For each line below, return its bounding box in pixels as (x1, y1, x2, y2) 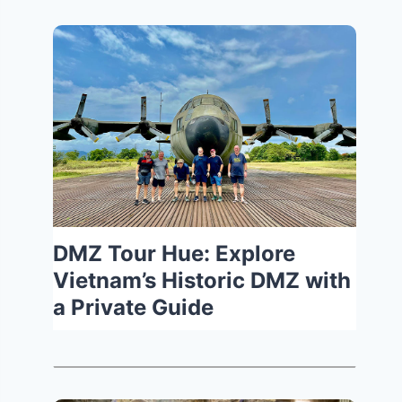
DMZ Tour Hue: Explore (53, 240, 296, 267)
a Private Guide (53, 293, 214, 320)
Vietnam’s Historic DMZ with (53, 267, 352, 293)
